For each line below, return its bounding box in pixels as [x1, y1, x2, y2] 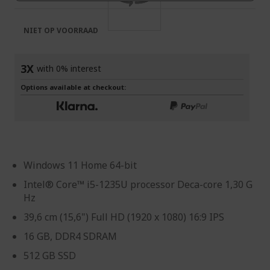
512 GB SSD [24, 249, 76, 262]
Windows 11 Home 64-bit [24, 159, 137, 172]
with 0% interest [37, 63, 101, 74]
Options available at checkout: [20, 83, 126, 92]
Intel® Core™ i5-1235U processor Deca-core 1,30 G [24, 178, 253, 191]
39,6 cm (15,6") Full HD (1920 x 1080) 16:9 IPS [24, 210, 224, 224]
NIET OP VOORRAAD [24, 25, 98, 36]
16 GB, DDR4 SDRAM [24, 230, 117, 243]
